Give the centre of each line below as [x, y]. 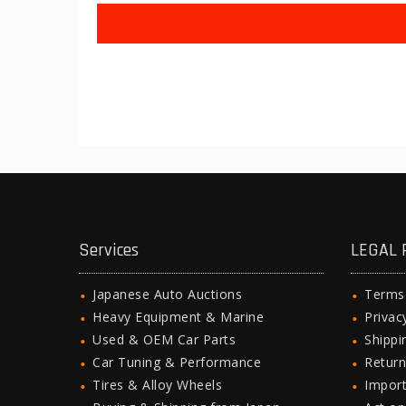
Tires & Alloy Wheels [157, 385]
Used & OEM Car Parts [164, 339]
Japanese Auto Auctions [167, 294]
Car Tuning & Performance [177, 362]
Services [109, 250]
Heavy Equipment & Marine [178, 317]
